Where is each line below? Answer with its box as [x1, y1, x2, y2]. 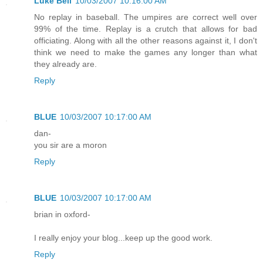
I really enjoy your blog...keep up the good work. [34, 232, 213, 242]
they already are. [34, 59, 97, 69]
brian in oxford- [34, 209, 90, 219]
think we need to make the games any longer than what [34, 47, 257, 57]
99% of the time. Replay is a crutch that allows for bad [34, 23, 257, 33]
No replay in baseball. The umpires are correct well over [34, 12, 257, 22]
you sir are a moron [34, 140, 107, 150]
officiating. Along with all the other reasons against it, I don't [34, 35, 257, 45]
